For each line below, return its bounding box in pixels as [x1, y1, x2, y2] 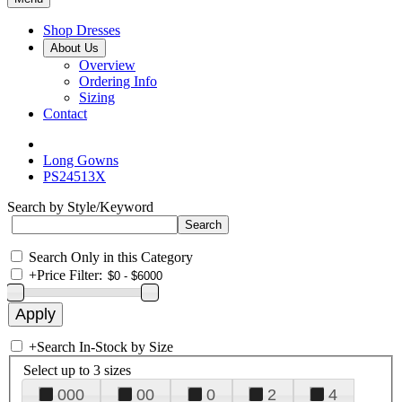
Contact [43, 106, 87, 121]
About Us [50, 41, 99, 55]
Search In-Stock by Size [37, 339, 173, 354]
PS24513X [43, 169, 106, 184]
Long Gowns [43, 153, 118, 168]
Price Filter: [37, 267, 102, 283]
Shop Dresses [43, 22, 120, 38]
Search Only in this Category [29, 249, 193, 265]
